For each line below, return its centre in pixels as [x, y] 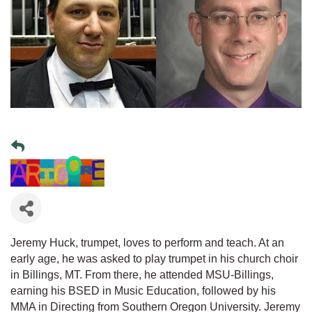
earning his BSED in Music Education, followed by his [143, 291]
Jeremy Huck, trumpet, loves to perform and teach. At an [147, 243]
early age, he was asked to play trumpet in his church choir [154, 259]
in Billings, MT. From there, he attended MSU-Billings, [142, 275]
